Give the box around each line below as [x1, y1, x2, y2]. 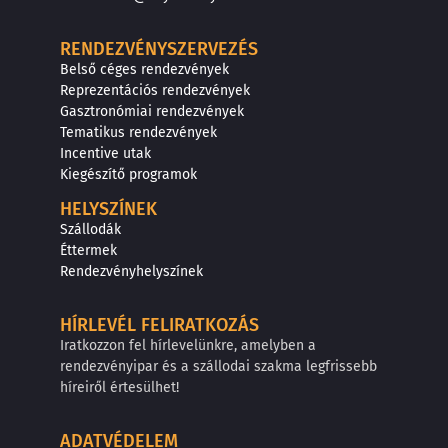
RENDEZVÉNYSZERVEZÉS [60, 38, 258, 61]
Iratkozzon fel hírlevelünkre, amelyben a [60, 337, 316, 355]
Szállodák [60, 220, 121, 238]
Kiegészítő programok [60, 166, 197, 184]
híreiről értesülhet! [60, 379, 179, 397]
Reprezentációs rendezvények [60, 82, 250, 100]
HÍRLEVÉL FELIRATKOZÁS [60, 314, 259, 337]
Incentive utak [60, 145, 151, 163]
